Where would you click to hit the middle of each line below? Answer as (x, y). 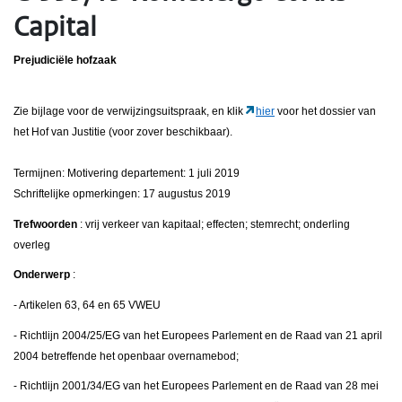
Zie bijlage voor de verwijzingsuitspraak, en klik (130, 112)
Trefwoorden (45, 224)
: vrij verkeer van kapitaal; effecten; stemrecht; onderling (215, 224)
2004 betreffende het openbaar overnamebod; (126, 356)
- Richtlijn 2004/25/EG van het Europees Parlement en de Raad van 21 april (198, 335)
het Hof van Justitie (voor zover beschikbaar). (123, 132)
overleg (32, 245)
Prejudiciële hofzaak (65, 61)
